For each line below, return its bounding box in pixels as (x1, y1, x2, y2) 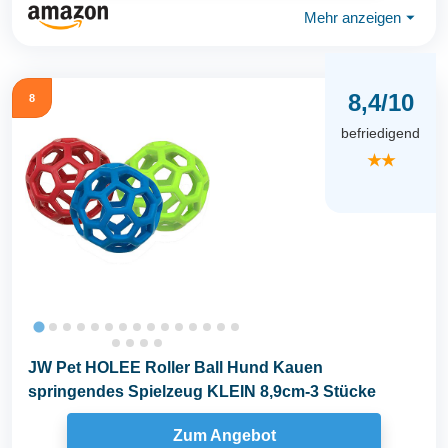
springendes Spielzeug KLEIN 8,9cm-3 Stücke (28, 383, 376, 401)
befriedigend (341, 124, 420, 141)
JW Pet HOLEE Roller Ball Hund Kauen (28, 359, 323, 377)
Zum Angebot (172, 426, 276, 444)
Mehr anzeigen (304, 8, 401, 26)
